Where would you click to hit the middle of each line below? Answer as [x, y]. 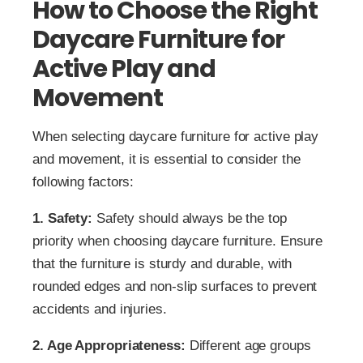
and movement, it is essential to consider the [167, 159]
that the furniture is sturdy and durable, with [162, 263]
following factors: [83, 181]
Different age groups [248, 345]
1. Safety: [62, 218]
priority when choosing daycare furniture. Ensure [178, 241]
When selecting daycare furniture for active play [176, 136]
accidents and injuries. [100, 309]
